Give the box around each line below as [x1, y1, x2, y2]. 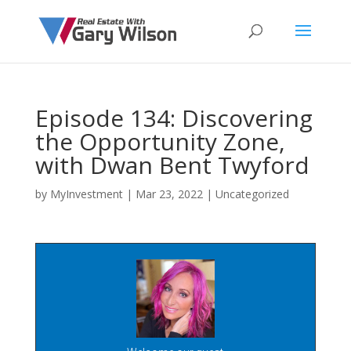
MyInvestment [49, 186, 123, 201]
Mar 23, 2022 [135, 186, 203, 201]
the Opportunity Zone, [34, 125, 285, 157]
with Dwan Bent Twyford [34, 149, 309, 181]
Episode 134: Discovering [34, 102, 313, 134]
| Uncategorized [202, 186, 289, 201]
